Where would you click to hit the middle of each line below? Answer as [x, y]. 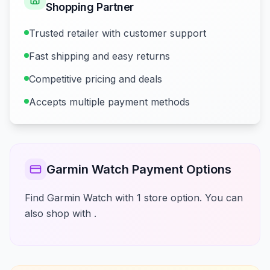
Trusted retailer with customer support [118, 33]
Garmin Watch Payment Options [139, 169]
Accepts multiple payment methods [109, 102]
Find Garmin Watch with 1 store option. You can [134, 198]
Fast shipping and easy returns [99, 56]
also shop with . [61, 213]
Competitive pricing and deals [96, 79]
